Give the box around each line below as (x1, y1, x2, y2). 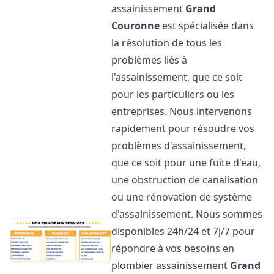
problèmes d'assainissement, (111, 139, 246, 152)
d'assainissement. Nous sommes (111, 207, 263, 221)
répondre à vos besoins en (111, 242, 235, 255)
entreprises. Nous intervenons (111, 105, 253, 118)
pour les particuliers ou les (111, 87, 235, 101)
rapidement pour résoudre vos (111, 122, 255, 135)
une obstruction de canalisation (111, 173, 259, 187)
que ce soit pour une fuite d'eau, (111, 156, 261, 169)
